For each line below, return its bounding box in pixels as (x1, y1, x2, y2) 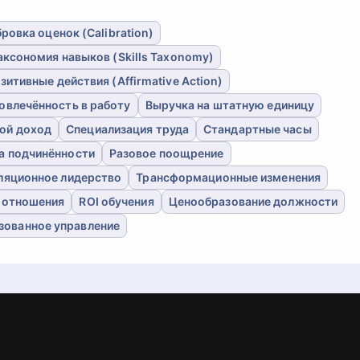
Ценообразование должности (168, 194, 338, 208)
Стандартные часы (203, 122, 312, 136)
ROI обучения (79, 194, 154, 208)
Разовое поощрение (108, 146, 224, 160)
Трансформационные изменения (136, 170, 321, 184)
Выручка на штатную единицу (145, 98, 315, 112)
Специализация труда (66, 122, 190, 136)
